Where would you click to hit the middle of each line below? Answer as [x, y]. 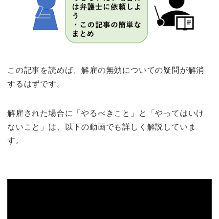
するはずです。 [36, 84]
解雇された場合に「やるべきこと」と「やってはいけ [106, 113]
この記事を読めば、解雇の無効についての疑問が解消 [106, 70]
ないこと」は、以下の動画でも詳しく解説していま [102, 127]
